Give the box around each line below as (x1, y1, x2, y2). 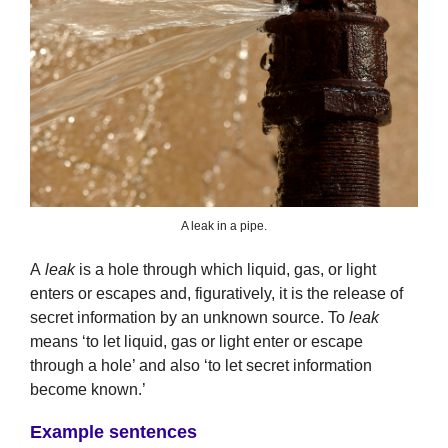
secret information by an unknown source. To (30, 308, 345, 326)
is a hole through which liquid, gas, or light (75, 260, 376, 278)
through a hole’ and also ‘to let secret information (30, 356, 372, 374)
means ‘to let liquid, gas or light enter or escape (30, 332, 363, 350)
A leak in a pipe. (181, 218, 267, 233)
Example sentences (30, 421, 197, 442)
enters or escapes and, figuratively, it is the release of (30, 284, 403, 302)
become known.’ (30, 380, 146, 398)
